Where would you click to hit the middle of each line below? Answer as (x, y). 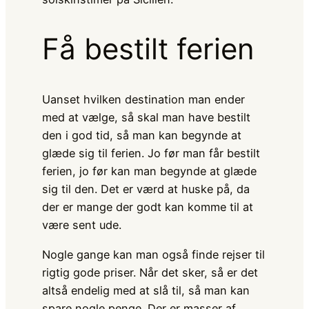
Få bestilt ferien (148, 49)
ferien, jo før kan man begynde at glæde (149, 171)
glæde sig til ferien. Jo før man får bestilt (151, 153)
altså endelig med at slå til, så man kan (146, 290)
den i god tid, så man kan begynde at (141, 136)
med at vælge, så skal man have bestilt (146, 118)
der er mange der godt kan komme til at (147, 207)
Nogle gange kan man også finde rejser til (153, 254)
